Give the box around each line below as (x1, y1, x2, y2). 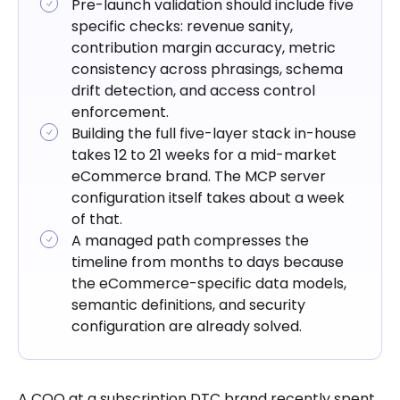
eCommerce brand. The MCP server (71, 166, 326, 187)
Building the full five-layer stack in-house (71, 123, 356, 145)
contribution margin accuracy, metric (71, 37, 336, 59)
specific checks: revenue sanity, (71, 16, 293, 37)
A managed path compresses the (71, 230, 309, 252)
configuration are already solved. (71, 316, 302, 337)
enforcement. (71, 102, 169, 123)
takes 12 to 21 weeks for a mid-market (71, 145, 337, 166)
